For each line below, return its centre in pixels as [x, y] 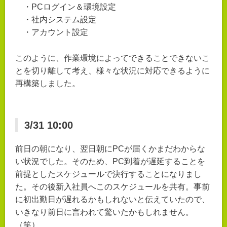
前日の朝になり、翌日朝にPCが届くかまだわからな [110, 148]
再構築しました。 [48, 83]
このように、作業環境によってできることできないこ [112, 58]
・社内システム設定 [60, 19]
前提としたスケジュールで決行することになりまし [108, 174]
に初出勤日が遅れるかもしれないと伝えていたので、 [112, 199]
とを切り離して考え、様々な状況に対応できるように [112, 70]
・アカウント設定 [56, 32]
